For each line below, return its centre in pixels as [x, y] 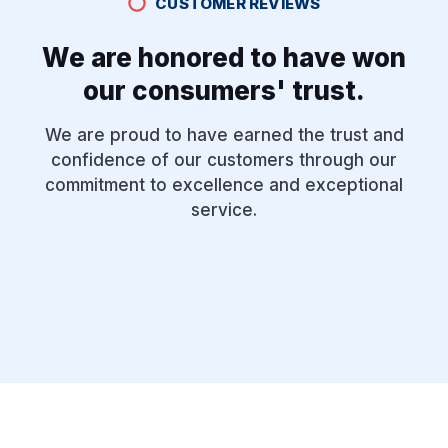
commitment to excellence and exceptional [224, 184]
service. [224, 209]
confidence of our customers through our [224, 159]
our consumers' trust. [224, 90]
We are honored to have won [224, 57]
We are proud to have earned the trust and [224, 134]
